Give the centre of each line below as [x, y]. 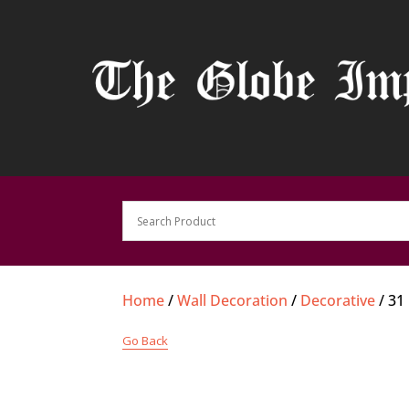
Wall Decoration [233, 301]
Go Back [146, 341]
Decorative [338, 301]
